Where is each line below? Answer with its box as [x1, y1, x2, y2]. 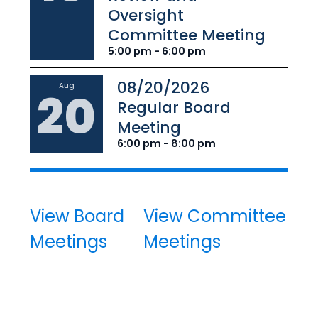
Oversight [108, 4, 184, 27]
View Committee [143, 204, 287, 229]
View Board [30, 204, 124, 229]
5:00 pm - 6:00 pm [108, 44, 206, 59]
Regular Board [117, 97, 231, 119]
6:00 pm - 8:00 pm [117, 136, 216, 151]
